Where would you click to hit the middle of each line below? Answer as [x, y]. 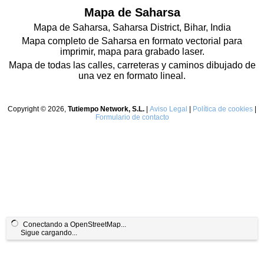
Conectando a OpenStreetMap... [75, 225]
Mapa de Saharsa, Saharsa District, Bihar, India [132, 27]
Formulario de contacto [132, 117]
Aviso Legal [169, 109]
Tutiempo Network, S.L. [106, 109]
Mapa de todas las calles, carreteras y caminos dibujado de [132, 65]
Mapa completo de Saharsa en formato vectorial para [132, 41]
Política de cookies [223, 109]
